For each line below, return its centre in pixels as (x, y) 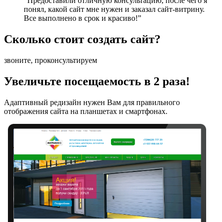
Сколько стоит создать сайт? (82, 39)
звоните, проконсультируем (51, 60)
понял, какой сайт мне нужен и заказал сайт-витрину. (114, 9)
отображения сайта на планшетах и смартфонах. (86, 111)
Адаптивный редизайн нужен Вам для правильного (92, 102)
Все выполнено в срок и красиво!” (83, 18)
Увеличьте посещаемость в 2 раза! (97, 81)
